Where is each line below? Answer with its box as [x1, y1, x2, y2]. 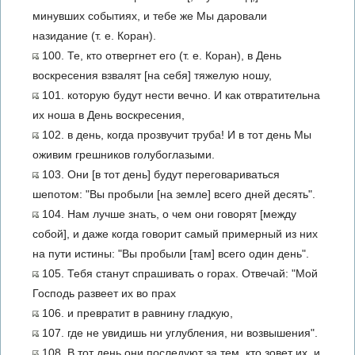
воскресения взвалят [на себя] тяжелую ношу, [32, 69, 272, 82]
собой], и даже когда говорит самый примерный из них [32, 227, 318, 240]
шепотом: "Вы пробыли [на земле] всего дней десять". [32, 188, 315, 200]
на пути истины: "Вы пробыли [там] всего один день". [32, 247, 309, 260]
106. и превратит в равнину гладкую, [39, 307, 233, 319]
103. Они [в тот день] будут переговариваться [39, 168, 280, 181]
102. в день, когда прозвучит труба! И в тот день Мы [39, 128, 311, 141]
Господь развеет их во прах [32, 287, 176, 300]
